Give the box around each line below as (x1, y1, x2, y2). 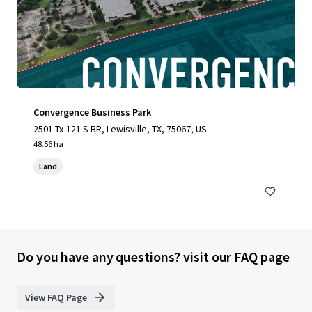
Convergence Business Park (33, 106, 151, 118)
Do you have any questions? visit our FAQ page (17, 248, 290, 265)
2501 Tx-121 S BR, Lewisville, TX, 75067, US (33, 123, 207, 135)
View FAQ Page (25, 291, 87, 304)
